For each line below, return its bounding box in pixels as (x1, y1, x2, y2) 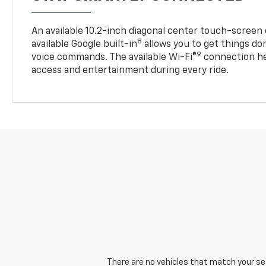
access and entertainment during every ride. (31, 66, 229, 76)
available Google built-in (31, 40, 138, 50)
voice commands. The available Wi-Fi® (31, 53, 197, 63)
